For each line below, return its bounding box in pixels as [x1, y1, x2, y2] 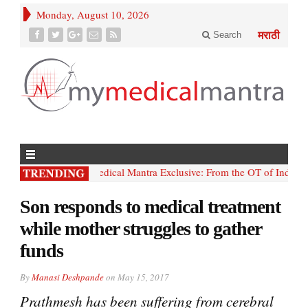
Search [210, 30, 241, 40]
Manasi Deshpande [32, 270, 104, 283]
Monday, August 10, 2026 [36, 8, 149, 21]
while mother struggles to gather [20, 217, 261, 239]
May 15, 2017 [118, 270, 169, 283]
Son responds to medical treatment [20, 195, 280, 217]
